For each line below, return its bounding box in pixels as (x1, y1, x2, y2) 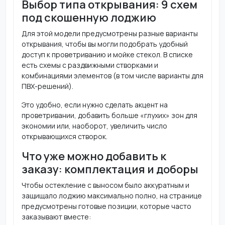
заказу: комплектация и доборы (21, 161, 198, 177)
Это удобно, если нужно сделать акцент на (21, 99, 168, 109)
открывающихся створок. (21, 131, 107, 141)
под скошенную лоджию (21, 10, 156, 25)
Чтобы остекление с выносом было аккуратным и (21, 180, 189, 190)
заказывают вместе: (21, 211, 91, 221)
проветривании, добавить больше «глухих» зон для (21, 110, 197, 120)
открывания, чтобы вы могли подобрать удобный (21, 39, 188, 49)
